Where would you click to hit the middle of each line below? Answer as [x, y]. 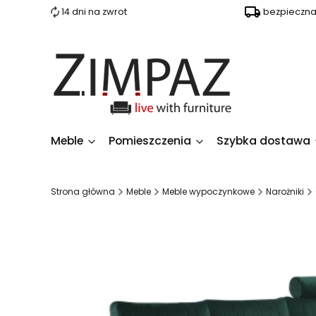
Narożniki [285, 192]
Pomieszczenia [150, 141]
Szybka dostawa [263, 141]
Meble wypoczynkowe [208, 192]
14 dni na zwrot [95, 12]
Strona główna [83, 192]
